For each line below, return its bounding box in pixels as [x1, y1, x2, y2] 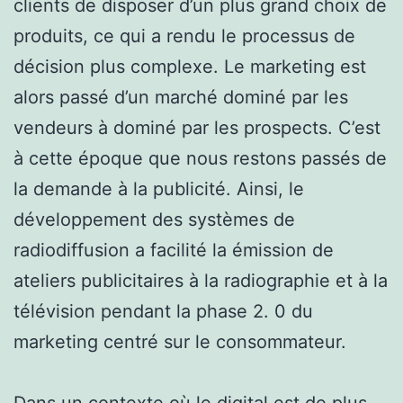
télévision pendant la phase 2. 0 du [13, 300, 313, 322]
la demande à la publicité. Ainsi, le [13, 177, 304, 200]
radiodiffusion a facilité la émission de [13, 238, 334, 261]
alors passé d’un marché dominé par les [13, 85, 348, 108]
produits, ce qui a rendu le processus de [13, 24, 355, 47]
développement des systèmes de [13, 208, 295, 230]
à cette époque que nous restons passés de [13, 147, 387, 169]
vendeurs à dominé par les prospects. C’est [13, 116, 381, 139]
